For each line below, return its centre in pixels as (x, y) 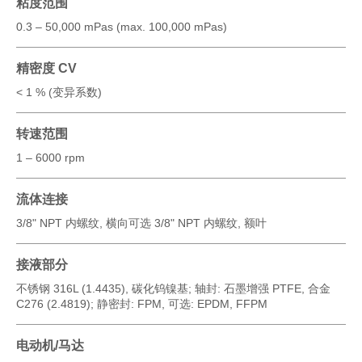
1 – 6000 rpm (51, 157)
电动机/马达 (50, 345)
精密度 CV (46, 68)
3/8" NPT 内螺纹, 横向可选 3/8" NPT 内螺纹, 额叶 (141, 223)
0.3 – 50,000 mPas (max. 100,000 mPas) (122, 26)
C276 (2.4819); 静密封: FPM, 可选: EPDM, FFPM (142, 303)
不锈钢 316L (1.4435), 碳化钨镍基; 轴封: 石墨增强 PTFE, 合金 (173, 288)
